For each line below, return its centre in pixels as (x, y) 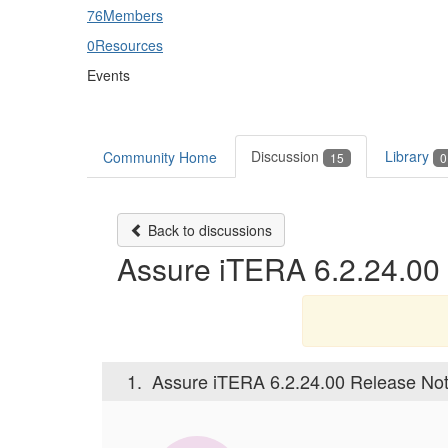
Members (133, 15)
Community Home (160, 156)
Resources (129, 45)
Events (108, 75)
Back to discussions (208, 230)
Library (409, 156)
